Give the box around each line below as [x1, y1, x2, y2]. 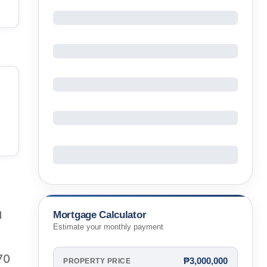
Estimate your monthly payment [53, 223, 163, 232]
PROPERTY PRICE [63, 257, 131, 265]
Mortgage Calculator [53, 209, 147, 221]
